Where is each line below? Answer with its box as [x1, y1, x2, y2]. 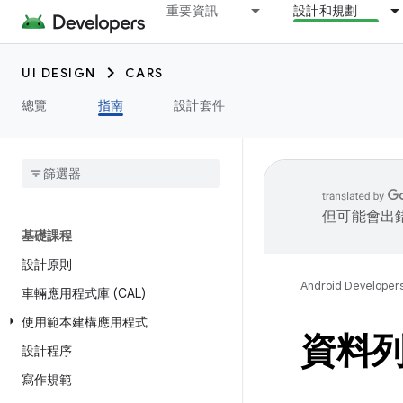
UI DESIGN [22, 65, 96, 81]
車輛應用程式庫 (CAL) [22, 285, 146, 301]
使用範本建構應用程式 [22, 314, 148, 330]
